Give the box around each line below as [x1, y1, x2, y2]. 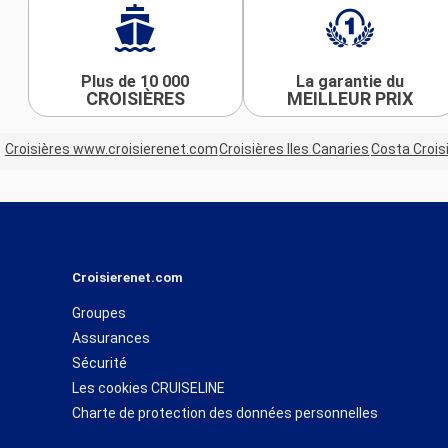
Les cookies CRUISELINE [72, 379, 225, 396]
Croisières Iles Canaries [219, 141, 370, 158]
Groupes [72, 304, 126, 321]
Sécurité [72, 354, 127, 371]
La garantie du [296, 71, 405, 91]
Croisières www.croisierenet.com [4, 141, 218, 158]
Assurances [72, 329, 150, 346]
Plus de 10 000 [81, 71, 190, 91]
